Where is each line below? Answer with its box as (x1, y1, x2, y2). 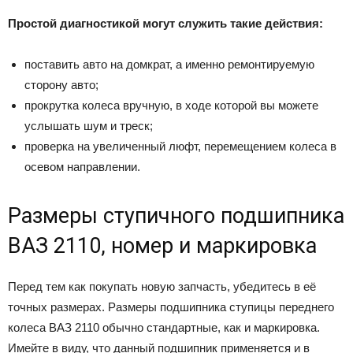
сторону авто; (24, 77, 98, 91)
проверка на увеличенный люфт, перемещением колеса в (24, 139, 336, 153)
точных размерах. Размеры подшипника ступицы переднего (8, 299, 334, 314)
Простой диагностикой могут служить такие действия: (8, 16, 323, 30)
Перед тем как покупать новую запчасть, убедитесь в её (8, 279, 316, 293)
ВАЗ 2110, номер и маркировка (8, 232, 317, 258)
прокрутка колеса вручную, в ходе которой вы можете (24, 98, 318, 112)
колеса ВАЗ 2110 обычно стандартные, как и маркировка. (8, 320, 320, 334)
